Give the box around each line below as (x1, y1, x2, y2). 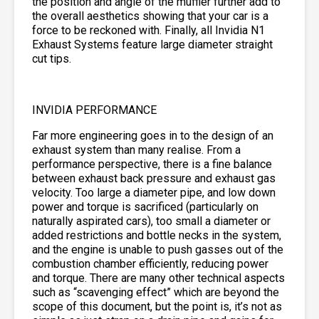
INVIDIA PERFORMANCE (32, 103, 157, 117)
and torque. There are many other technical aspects (32, 271, 285, 285)
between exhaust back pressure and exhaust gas (32, 171, 276, 185)
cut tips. (32, 51, 71, 66)
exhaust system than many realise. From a (32, 142, 241, 157)
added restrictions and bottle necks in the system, (32, 228, 281, 242)
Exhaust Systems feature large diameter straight (32, 37, 273, 51)
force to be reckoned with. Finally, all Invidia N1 (32, 23, 265, 37)
